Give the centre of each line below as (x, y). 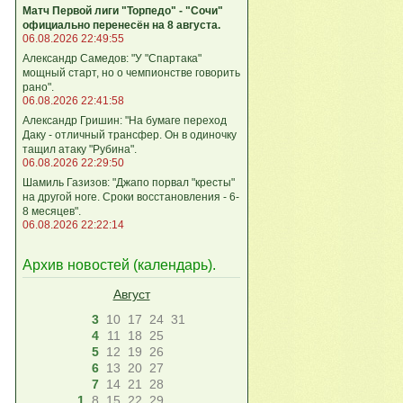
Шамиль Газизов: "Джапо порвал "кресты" (129, 182)
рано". (38, 87)
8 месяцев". (52, 211)
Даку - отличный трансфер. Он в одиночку (130, 134)
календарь (173, 265)
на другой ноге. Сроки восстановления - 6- (131, 197)
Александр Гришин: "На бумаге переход (125, 120)
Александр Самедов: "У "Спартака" (112, 58)
